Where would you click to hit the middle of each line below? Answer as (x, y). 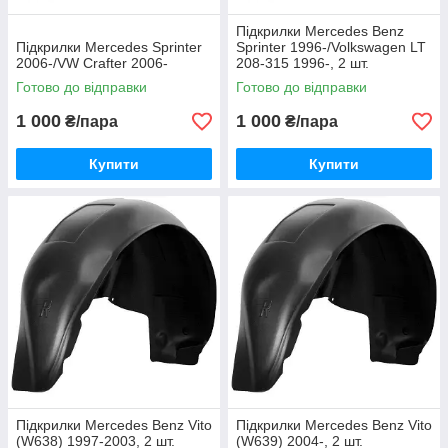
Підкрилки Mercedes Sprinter (109, 47)
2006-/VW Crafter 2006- (92, 63)
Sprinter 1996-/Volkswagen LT (331, 47)
